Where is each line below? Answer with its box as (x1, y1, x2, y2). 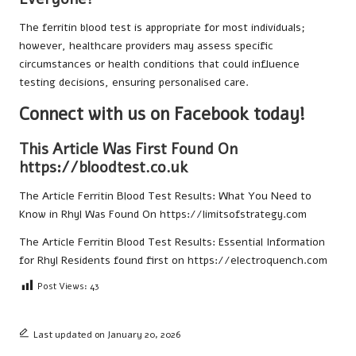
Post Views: (37, 281, 87, 293)
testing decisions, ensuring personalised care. (19, 75, 249, 91)
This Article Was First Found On (19, 138, 238, 160)
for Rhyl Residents (19, 252, 110, 268)
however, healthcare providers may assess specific (19, 38, 273, 54)
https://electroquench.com (188, 252, 327, 268)
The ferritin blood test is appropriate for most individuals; (19, 20, 305, 36)
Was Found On (82, 206, 160, 222)
